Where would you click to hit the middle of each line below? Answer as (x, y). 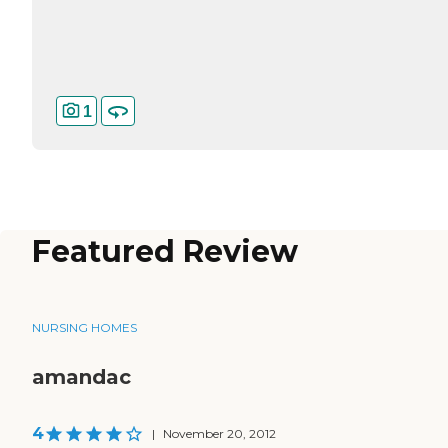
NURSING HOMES (84, 328)
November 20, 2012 (219, 434)
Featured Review (165, 252)
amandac (81, 377)
